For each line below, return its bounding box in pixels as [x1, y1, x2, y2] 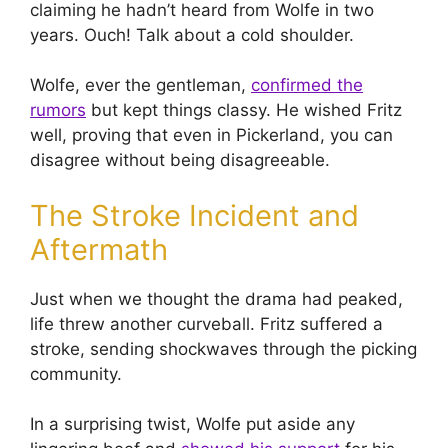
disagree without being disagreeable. [30, 150, 330, 171]
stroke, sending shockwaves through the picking [30, 338, 417, 359]
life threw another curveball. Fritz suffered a [30, 313, 383, 334]
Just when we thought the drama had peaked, [30, 288, 403, 309]
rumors [30, 100, 86, 121]
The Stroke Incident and [30, 197, 359, 233]
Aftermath [30, 231, 168, 267]
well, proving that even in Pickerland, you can [30, 125, 393, 146]
